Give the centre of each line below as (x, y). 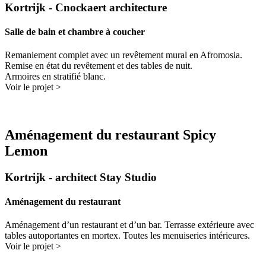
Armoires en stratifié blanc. (55, 77)
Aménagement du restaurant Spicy (110, 134)
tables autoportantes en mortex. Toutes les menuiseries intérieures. (127, 236)
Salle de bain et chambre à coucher (75, 31)
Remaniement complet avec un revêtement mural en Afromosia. (123, 55)
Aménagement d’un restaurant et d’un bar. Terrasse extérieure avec (129, 225)
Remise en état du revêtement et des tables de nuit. (99, 66)
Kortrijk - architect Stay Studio (81, 177)
